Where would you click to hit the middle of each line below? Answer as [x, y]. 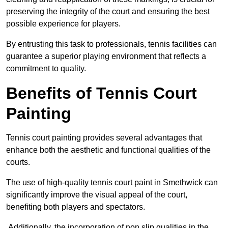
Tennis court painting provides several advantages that [104, 138]
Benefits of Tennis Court [102, 93]
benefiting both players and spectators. [76, 207]
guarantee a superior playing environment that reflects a [106, 56]
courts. [18, 162]
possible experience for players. [63, 24]
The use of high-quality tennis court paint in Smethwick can [112, 183]
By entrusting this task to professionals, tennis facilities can [111, 44]
